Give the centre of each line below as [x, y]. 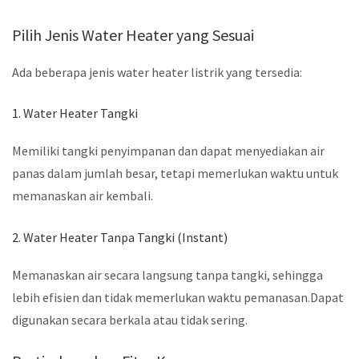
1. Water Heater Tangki [75, 113]
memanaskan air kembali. [83, 196]
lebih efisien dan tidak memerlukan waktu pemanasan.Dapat [178, 297]
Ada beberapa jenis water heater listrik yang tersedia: [157, 72]
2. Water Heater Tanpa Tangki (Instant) [120, 237]
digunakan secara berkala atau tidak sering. [130, 319]
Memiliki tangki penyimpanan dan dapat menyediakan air [168, 151]
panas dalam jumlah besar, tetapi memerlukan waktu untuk [175, 173]
